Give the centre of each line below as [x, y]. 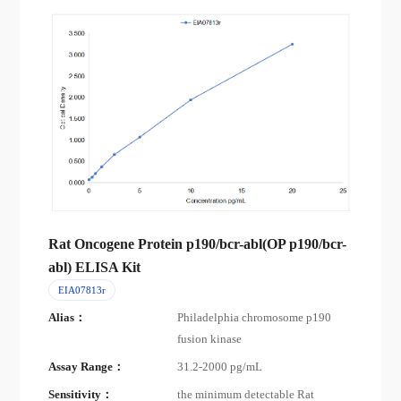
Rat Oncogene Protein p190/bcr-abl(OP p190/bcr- [198, 243]
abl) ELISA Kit [95, 267]
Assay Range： [87, 367]
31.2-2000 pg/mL [220, 367]
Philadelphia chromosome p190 [255, 318]
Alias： [68, 318]
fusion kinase [210, 340]
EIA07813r [81, 290]
